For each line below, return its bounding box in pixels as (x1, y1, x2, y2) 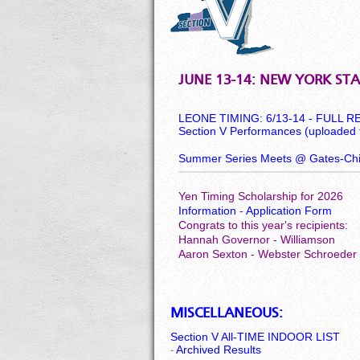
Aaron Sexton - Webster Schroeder (178, 247, 357, 260)
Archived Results (176, 343, 261, 356)
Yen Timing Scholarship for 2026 (178, 190, 343, 202)
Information (178, 204, 236, 217)
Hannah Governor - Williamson (178, 233, 335, 246)
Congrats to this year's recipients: (178, 219, 348, 231)
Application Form (246, 204, 332, 217)
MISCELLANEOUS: (170, 306, 283, 321)
